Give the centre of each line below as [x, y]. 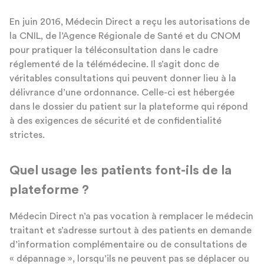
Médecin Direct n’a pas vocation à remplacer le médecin [131, 216]
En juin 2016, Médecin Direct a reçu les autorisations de [130, 22]
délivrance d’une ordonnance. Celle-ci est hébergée [122, 92]
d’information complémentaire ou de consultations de [128, 244]
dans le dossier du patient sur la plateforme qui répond [129, 106]
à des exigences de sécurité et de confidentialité [115, 121]
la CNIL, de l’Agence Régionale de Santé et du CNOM [125, 36]
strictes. [27, 135]
